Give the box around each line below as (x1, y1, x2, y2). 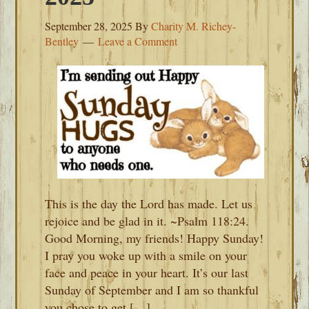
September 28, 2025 (45, 19, 133, 33)
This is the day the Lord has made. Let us (45, 195, 253, 212)
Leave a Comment (98, 34, 178, 48)
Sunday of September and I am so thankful (45, 281, 259, 298)
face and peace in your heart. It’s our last (45, 264, 249, 281)
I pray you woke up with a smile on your (45, 247, 248, 263)
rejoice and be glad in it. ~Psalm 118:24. (45, 212, 250, 229)
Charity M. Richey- (151, 19, 237, 33)
